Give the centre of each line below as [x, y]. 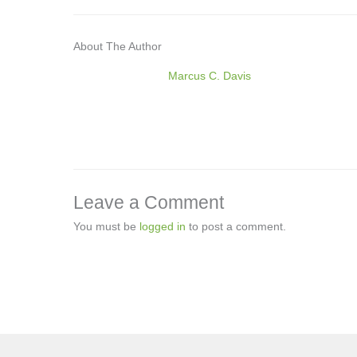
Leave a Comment [149, 203]
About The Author [118, 47]
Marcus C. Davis [209, 76]
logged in [163, 227]
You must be [106, 227]
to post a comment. [236, 227]
